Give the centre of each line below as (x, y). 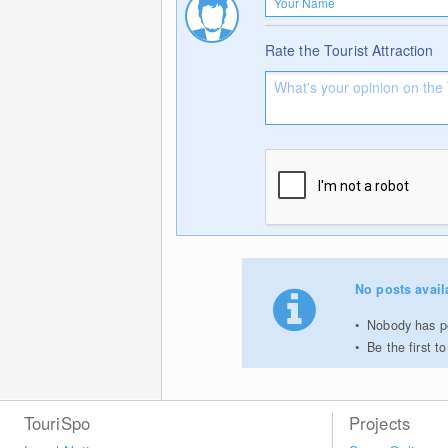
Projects (379, 422)
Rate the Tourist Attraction (349, 49)
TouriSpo (57, 422)
